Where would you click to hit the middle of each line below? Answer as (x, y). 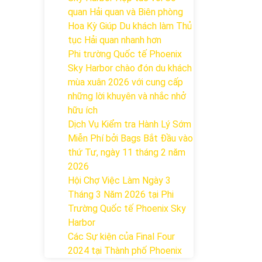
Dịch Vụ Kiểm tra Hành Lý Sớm (130, 124)
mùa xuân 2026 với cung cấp (125, 82)
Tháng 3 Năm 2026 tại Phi (121, 194)
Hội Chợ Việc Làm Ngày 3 (119, 180)
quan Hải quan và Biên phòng (125, 12)
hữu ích (83, 110)
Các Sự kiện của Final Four (121, 237)
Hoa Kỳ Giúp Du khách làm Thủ (130, 26)
